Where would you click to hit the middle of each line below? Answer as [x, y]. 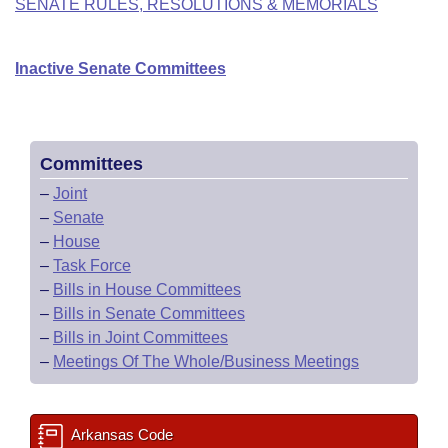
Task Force [92, 265]
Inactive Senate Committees [120, 68]
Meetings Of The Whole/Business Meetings [206, 361]
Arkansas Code [120, 434]
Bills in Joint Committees [140, 337]
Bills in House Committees [147, 289]
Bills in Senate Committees [149, 313]
